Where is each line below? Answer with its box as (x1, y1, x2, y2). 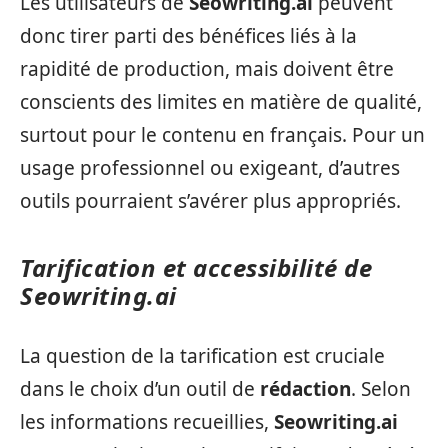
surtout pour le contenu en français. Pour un (20, 121, 425, 148)
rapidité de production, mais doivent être (20, 55, 394, 82)
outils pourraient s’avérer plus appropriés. (20, 187, 401, 214)
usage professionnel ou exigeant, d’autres (20, 154, 400, 181)
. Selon (351, 376, 411, 402)
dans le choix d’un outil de (20, 376, 260, 402)
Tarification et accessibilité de (20, 250, 372, 284)
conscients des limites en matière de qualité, (20, 88, 422, 115)
